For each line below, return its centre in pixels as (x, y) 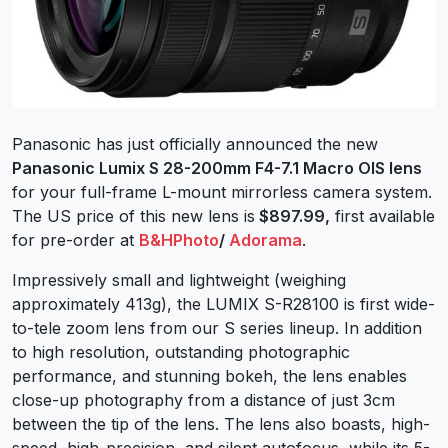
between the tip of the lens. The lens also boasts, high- (221, 423)
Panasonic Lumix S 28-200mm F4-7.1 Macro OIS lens (217, 167)
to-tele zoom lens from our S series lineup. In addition (217, 327)
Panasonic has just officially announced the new (195, 143)
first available (382, 215)
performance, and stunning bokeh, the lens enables (209, 375)
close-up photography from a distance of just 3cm (203, 399)
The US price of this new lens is (133, 215)
